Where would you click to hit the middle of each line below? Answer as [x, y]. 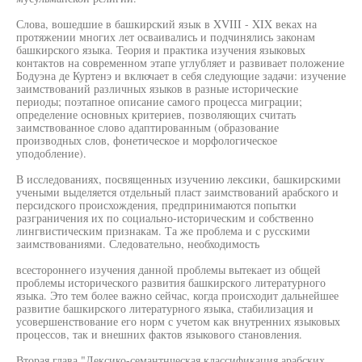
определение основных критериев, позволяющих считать [156, 114]
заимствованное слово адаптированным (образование [147, 127]
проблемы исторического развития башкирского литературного [171, 282]
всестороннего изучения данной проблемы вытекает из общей [168, 269]
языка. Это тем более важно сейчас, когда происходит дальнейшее [177, 295]
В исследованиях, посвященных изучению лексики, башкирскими [179, 179]
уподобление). [51, 153]
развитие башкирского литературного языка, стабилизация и [165, 308]
